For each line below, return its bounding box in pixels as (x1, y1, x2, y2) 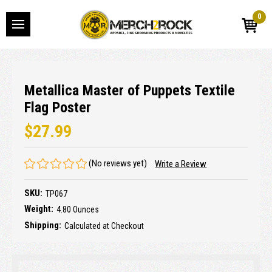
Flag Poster (24, 98, 91, 116)
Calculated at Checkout (64, 220, 144, 231)
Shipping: (24, 219, 61, 231)
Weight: (24, 203, 53, 215)
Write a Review (155, 158, 207, 170)
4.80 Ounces (56, 205, 99, 215)
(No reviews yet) (89, 157, 148, 169)
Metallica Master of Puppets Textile (24, 81, 235, 99)
